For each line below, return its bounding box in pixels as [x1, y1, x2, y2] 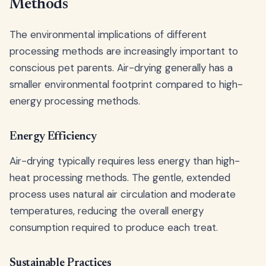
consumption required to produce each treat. [9, 220, 218, 234]
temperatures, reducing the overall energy [9, 204, 204, 217]
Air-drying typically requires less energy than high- [9, 154, 240, 167]
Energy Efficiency [9, 131, 97, 142]
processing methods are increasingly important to [9, 44, 238, 58]
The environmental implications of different [9, 27, 207, 41]
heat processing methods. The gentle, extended [9, 170, 230, 184]
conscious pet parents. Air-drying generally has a [9, 61, 233, 74]
